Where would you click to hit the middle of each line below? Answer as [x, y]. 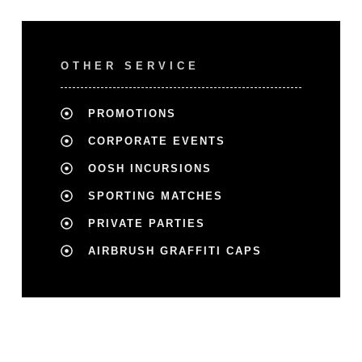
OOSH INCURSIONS [149, 168]
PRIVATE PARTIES [146, 223]
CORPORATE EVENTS [156, 141]
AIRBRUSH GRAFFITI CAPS [175, 250]
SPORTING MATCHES [155, 196]
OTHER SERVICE [130, 65]
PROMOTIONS [132, 113]
